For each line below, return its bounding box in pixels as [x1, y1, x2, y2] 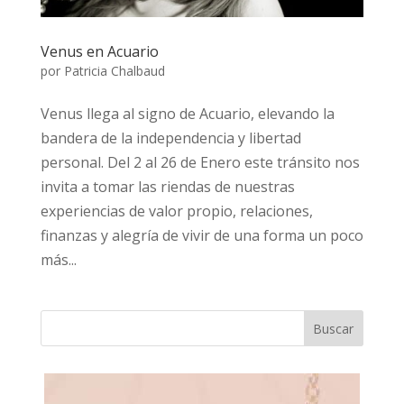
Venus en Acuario [40, 41, 159, 62]
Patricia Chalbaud [63, 62, 165, 80]
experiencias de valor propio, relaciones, [40, 201, 313, 222]
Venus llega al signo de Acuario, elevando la [40, 104, 335, 124]
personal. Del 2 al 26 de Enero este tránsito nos [40, 152, 360, 173]
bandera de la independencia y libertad [40, 128, 301, 149]
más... [40, 250, 77, 271]
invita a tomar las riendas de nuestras [40, 177, 295, 197]
